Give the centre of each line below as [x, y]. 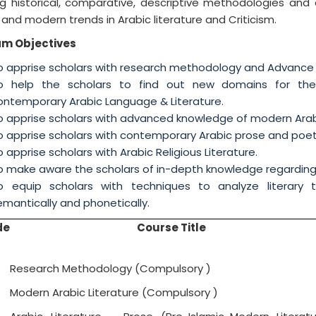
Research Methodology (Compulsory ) [111, 269]
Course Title [171, 228]
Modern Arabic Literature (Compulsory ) [114, 293]
